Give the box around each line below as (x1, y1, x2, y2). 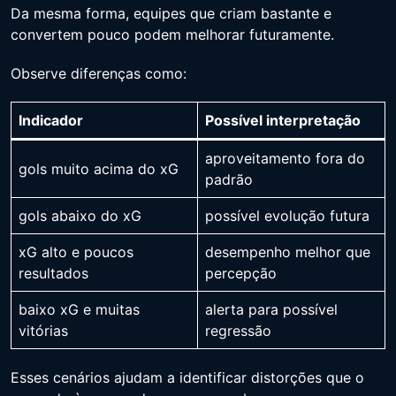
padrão (205, 171, 253, 188)
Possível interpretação (205, 111, 361, 129)
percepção (205, 264, 277, 282)
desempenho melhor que (205, 243, 370, 261)
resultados (19, 264, 88, 282)
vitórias (19, 322, 68, 339)
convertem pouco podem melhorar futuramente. (11, 26, 334, 43)
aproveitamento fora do (205, 149, 365, 167)
